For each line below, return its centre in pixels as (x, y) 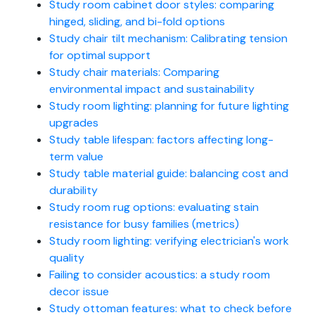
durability (73, 190)
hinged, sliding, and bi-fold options (137, 21)
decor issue (79, 291)
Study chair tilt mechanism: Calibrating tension (168, 38)
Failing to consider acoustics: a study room (160, 274)
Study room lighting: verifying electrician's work (169, 240)
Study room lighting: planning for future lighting (169, 105)
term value (76, 156)
